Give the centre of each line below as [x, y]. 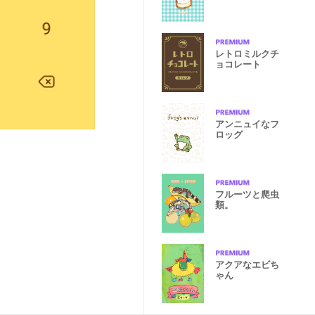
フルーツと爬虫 [247, 194]
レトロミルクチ [247, 54]
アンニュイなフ [247, 124]
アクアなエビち [247, 265]
